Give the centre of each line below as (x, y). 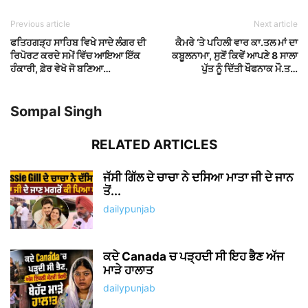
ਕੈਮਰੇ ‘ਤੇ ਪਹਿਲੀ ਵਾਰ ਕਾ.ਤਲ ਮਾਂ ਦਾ (236, 42)
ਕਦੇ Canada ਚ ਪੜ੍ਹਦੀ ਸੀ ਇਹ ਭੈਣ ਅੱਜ (194, 256)
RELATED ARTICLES (154, 144)
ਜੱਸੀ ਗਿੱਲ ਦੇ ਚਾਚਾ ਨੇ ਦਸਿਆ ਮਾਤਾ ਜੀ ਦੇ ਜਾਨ (198, 177)
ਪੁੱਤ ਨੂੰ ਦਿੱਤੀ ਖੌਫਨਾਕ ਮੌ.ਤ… (250, 68)
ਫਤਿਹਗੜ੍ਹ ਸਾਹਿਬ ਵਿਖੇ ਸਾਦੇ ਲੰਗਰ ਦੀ (78, 42)
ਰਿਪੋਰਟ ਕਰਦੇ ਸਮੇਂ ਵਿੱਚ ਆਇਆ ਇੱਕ (75, 55)
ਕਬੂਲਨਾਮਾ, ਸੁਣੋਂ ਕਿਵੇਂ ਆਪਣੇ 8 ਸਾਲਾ (235, 55)
